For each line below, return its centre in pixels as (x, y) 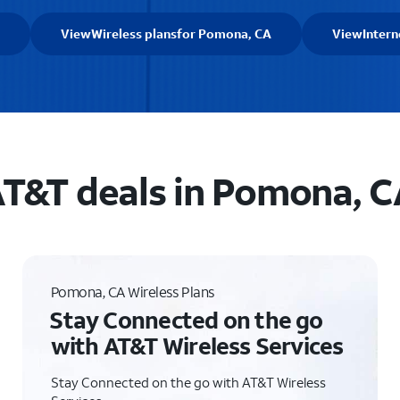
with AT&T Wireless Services (197, 346)
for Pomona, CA (224, 33)
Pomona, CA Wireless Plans (132, 292)
